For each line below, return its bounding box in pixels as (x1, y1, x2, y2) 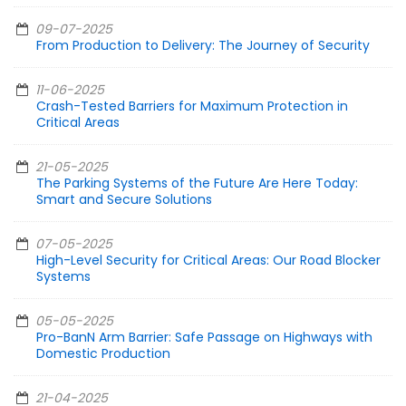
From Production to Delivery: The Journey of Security (36, 36, 370, 55)
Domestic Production (36, 344, 170, 363)
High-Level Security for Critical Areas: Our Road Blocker (36, 251, 381, 270)
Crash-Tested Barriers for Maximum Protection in (36, 97, 348, 116)
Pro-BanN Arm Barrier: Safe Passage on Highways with (36, 328, 372, 347)
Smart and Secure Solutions (36, 190, 212, 209)
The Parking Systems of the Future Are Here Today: (36, 174, 358, 193)
